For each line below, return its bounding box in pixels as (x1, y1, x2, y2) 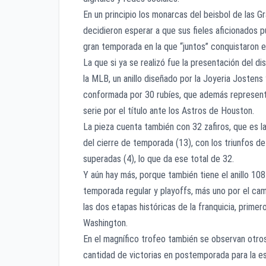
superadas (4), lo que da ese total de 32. (83, 153, 234, 164)
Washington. (83, 217, 128, 229)
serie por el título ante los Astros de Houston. (83, 104, 254, 116)
